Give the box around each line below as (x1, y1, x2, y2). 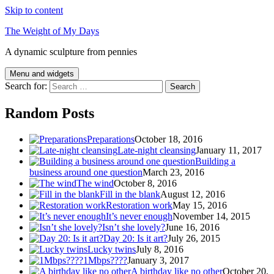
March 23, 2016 (143, 166, 204, 177)
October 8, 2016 (114, 177, 177, 188)
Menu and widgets (10, 69, 74, 78)
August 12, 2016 (160, 188, 225, 199)
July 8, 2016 (136, 243, 183, 254)
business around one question (29, 166, 143, 177)
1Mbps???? (83, 254, 127, 265)
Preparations (87, 133, 135, 144)
